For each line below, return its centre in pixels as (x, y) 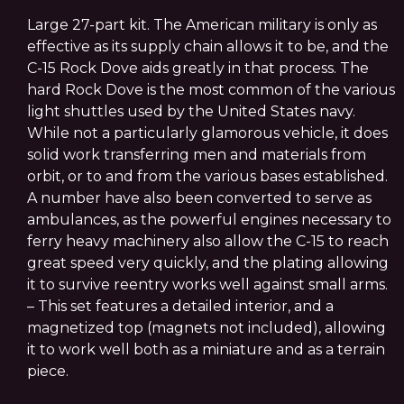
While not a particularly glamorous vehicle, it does (207, 133)
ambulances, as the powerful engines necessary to (209, 219)
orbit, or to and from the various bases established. (207, 176)
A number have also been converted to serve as (199, 197)
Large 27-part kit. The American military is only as (202, 24)
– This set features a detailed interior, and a (180, 306)
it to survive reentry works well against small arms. (207, 284)
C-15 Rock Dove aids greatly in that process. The (198, 68)
